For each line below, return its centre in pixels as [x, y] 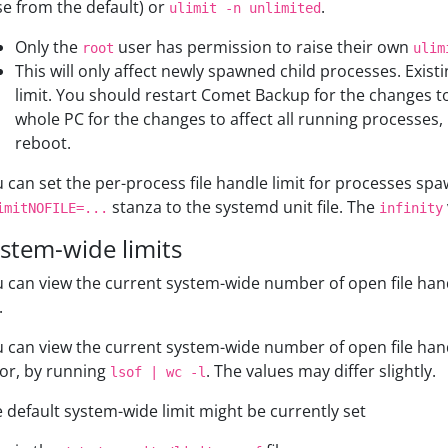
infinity [411, 208]
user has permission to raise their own [263, 47]
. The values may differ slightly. [321, 371]
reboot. [43, 143]
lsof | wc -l [158, 372]
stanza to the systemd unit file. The [243, 207]
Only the [48, 47]
